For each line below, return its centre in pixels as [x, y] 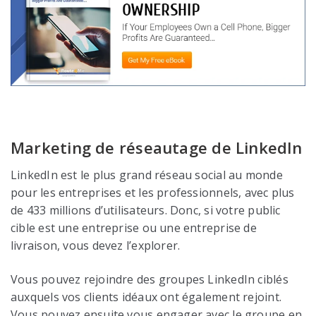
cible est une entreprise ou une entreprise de [134, 228]
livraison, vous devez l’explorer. [96, 246]
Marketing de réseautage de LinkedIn [157, 148]
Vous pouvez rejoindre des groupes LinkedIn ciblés [150, 279]
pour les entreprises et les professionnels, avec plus [153, 193]
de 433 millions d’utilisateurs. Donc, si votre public [146, 211]
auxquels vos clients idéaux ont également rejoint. [146, 297]
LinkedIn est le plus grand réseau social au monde [147, 175]
